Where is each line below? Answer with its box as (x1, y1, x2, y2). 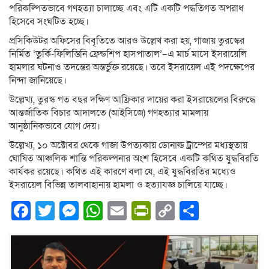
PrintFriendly (151, 198, 259, 224)
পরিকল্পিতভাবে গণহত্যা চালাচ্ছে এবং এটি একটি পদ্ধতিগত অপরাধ (9, 2, 244, 16)
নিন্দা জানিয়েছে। (9, 74, 67, 88)
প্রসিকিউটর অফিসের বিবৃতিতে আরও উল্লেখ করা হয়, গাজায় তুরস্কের (9, 34, 244, 48)
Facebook (31, 198, 116, 224)
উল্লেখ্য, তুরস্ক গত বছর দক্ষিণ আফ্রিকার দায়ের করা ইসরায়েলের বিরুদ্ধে (9, 93, 255, 107)
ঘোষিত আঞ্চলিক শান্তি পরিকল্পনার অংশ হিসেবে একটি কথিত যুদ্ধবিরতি (9, 152, 259, 166)
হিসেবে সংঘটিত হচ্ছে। (9, 15, 89, 29)
